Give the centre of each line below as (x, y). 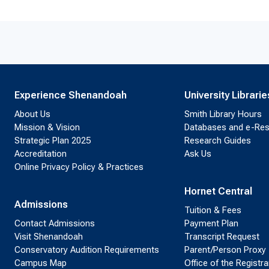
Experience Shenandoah (71, 95)
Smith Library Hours (223, 114)
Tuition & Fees (213, 210)
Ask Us (198, 154)
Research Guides (217, 141)
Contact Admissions (55, 223)
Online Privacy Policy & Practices (79, 167)
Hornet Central (218, 191)
